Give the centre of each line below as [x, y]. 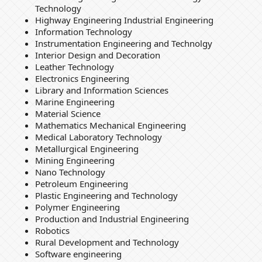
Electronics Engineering [82, 79]
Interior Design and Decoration [97, 55]
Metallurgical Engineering [87, 149]
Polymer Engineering [77, 207]
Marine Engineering [75, 102]
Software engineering [78, 254]
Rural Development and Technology [107, 242]
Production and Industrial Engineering [112, 219]
